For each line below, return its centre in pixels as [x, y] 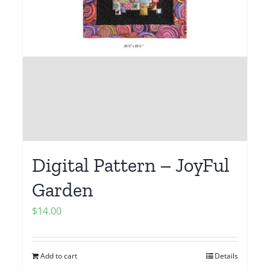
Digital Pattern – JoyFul [131, 165]
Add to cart [59, 256]
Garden [63, 190]
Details [226, 256]
